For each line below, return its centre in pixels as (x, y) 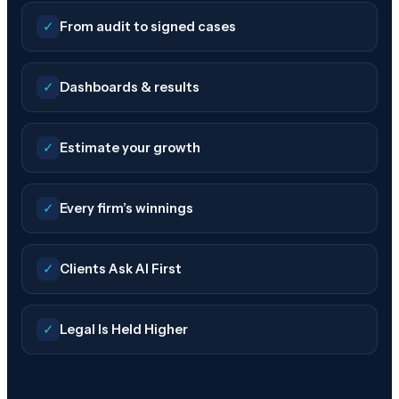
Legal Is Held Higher (124, 330)
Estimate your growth (130, 148)
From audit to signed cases (148, 27)
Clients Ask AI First (121, 269)
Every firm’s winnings (126, 209)
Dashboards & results (130, 88)
